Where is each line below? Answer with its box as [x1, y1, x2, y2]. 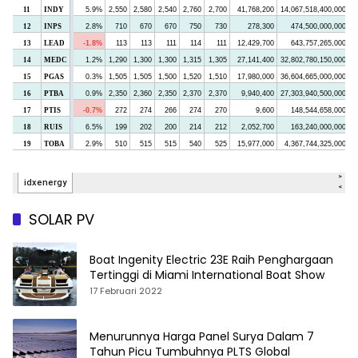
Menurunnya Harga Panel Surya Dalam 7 [89, 328, 314, 345]
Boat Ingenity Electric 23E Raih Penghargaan [89, 252, 210, 268]
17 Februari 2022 [89, 284, 162, 298]
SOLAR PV [29, 209, 94, 230]
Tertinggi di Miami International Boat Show [89, 267, 324, 284]
